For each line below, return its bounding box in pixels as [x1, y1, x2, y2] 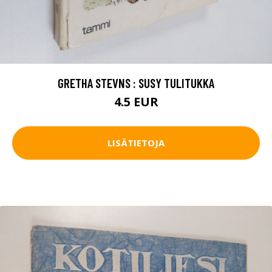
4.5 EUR [114, 93, 158, 110]
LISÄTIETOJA [107, 137, 165, 149]
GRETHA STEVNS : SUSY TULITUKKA [58, 75, 214, 90]
